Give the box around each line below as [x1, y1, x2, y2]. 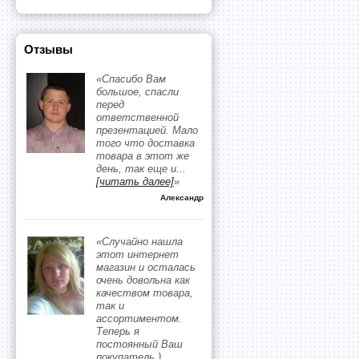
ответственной [96, 111, 179, 123]
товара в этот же [96, 150, 189, 162]
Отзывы [24, 42, 73, 56]
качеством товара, [96, 287, 193, 299]
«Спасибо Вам [96, 73, 166, 85]
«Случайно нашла [96, 236, 183, 248]
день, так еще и [96, 163, 176, 175]
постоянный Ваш [96, 338, 183, 350]
